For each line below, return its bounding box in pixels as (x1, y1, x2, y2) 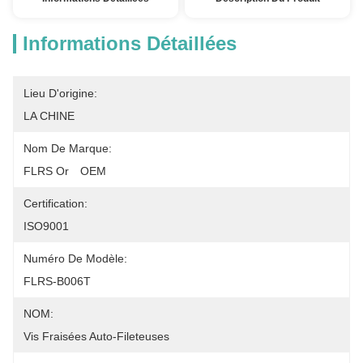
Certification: (23, 197, 88, 210)
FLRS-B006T (23, 275, 91, 288)
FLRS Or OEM (23, 164, 106, 177)
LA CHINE (23, 109, 75, 122)
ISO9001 (23, 220, 69, 233)
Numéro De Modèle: (23, 252, 127, 265)
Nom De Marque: (23, 142, 112, 155)
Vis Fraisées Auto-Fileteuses (23, 330, 169, 343)
